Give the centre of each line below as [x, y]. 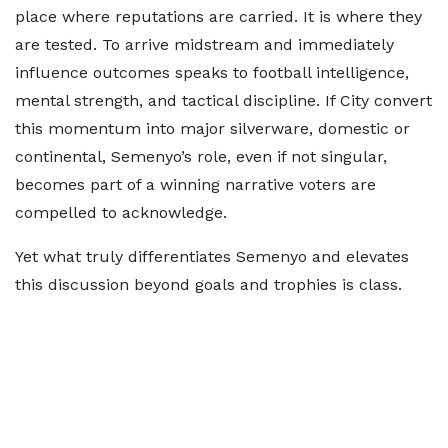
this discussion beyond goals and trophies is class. [208, 284]
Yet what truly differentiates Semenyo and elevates [212, 256]
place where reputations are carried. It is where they [218, 16]
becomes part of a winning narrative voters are [195, 184]
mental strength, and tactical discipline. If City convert [223, 100]
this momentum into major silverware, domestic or [212, 128]
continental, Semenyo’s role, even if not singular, [201, 156]
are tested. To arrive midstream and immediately [204, 44]
